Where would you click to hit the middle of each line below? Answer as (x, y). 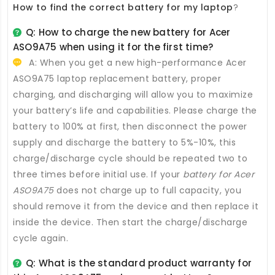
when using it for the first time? (135, 47)
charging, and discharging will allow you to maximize (133, 94)
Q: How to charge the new (90, 32)
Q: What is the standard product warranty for (139, 263)
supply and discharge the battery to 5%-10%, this (124, 142)
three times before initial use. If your (98, 174)
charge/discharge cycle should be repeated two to (130, 158)
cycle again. (41, 238)
